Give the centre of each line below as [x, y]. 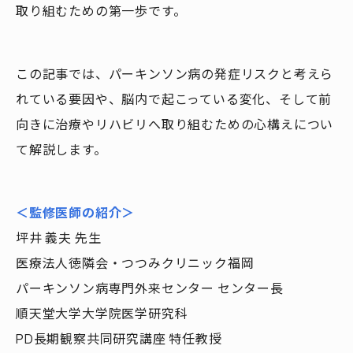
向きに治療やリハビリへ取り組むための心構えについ [175, 124]
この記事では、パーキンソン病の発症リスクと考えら [175, 74]
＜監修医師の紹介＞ [76, 213]
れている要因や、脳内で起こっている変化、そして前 [174, 99]
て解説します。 [61, 150]
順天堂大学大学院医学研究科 [102, 314]
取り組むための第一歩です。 [101, 11]
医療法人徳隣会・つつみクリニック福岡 [135, 263]
